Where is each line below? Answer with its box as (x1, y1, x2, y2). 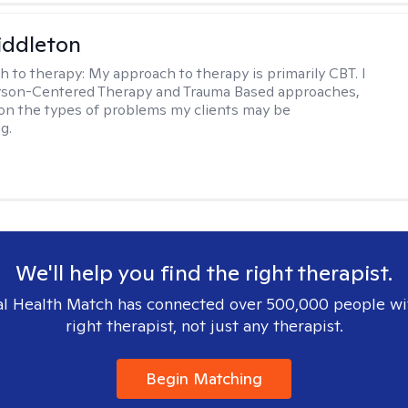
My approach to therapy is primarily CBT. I (88, 64, 367, 83)
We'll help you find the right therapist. (15, 259, 393, 287)
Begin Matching (146, 368, 262, 389)
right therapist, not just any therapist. (65, 315, 343, 336)
